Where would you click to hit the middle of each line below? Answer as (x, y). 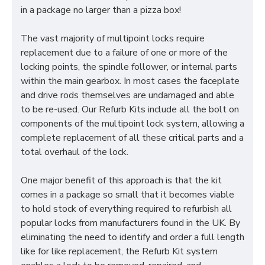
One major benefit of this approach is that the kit (121, 180)
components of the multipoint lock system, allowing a (132, 124)
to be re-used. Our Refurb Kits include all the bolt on (130, 109)
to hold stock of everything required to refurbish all (126, 209)
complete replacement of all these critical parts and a (132, 138)
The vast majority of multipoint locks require (113, 38)
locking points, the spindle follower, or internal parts (129, 67)
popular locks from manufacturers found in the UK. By (130, 223)
